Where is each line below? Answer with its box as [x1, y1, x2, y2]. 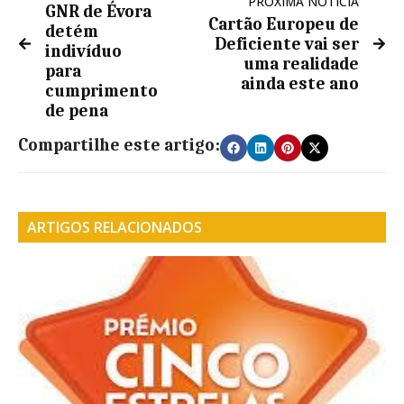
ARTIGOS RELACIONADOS [27, 216, 202, 237]
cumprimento [45, 80, 158, 101]
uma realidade [243, 53, 359, 74]
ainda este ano [241, 73, 359, 94]
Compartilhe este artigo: [18, 134, 220, 155]
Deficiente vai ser [215, 33, 359, 54]
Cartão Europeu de [208, 14, 359, 34]
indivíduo [45, 41, 122, 61]
